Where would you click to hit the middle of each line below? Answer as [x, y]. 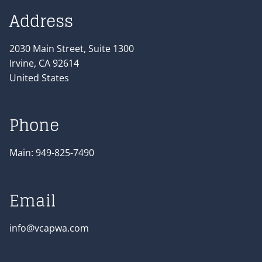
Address [41, 21]
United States [39, 78]
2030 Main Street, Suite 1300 [72, 49]
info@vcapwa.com [49, 228]
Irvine [22, 63]
